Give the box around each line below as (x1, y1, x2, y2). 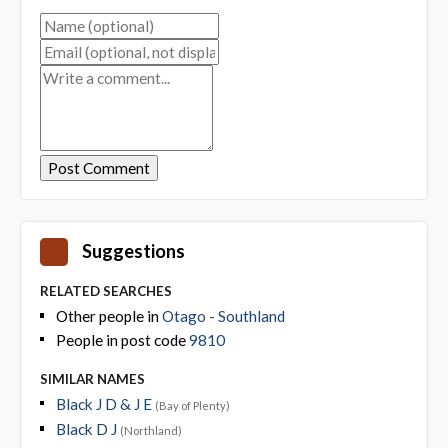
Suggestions (81, 240, 185, 262)
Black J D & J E (55, 394, 155, 413)
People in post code (55, 330, 189, 349)
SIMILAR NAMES (39, 370, 145, 387)
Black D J (55, 420, 120, 438)
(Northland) (119, 424, 182, 437)
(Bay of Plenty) (154, 398, 230, 412)
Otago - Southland (161, 307, 285, 325)
